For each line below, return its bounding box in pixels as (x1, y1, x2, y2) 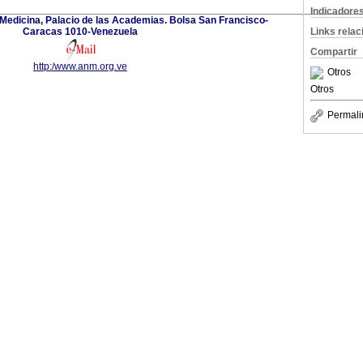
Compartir (310, 46, 357, 58)
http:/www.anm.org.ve (33, 60, 127, 72)
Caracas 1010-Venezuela (23, 25, 138, 37)
